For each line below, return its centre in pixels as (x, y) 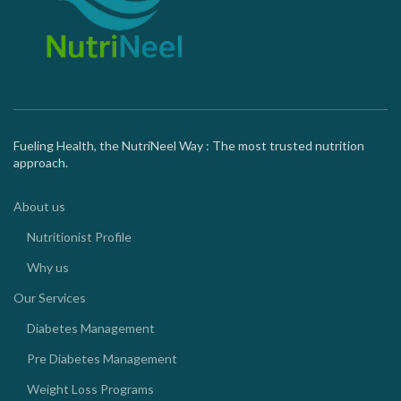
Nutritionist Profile (79, 237)
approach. (41, 163)
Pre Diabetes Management (102, 359)
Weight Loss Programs (90, 389)
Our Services (50, 298)
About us (39, 207)
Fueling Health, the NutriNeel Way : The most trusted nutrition (189, 146)
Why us (48, 268)
